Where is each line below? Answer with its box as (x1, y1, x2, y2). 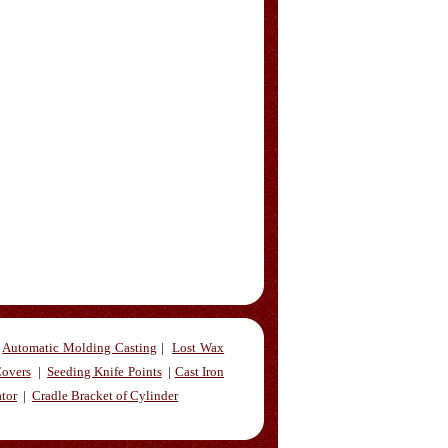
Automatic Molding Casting (2, 340, 158, 355)
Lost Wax (172, 340, 225, 355)
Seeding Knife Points (47, 364, 162, 379)
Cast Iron (174, 364, 224, 379)
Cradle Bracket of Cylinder (32, 388, 178, 403)
